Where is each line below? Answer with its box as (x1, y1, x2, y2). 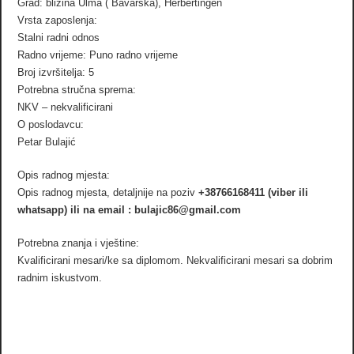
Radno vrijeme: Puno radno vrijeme (17, 48, 179, 61)
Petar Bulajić (17, 135, 77, 148)
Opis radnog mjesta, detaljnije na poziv (17, 186, 196, 198)
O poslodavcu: (17, 118, 85, 130)
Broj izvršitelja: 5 (17, 66, 95, 78)
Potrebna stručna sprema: (17, 83, 137, 96)
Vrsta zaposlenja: (17, 13, 98, 26)
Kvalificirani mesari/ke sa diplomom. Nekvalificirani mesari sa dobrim (17, 254, 333, 266)
